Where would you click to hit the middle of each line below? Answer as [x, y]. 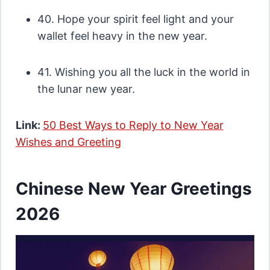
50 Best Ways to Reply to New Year [133, 125]
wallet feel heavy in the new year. [122, 36]
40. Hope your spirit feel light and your [135, 19]
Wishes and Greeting [68, 142]
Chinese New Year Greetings [133, 188]
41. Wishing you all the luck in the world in [143, 72]
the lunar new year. [86, 89]
